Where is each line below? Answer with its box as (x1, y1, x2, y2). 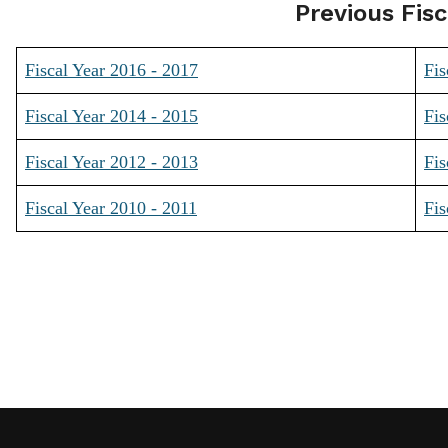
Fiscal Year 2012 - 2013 (25, 151, 198, 172)
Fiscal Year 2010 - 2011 (25, 197, 197, 218)
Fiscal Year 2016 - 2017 (25, 59, 198, 80)
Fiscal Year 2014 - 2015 (25, 105, 198, 126)
